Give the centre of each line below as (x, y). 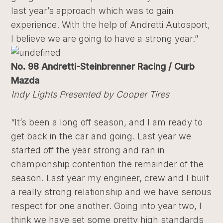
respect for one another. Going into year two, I (107, 206)
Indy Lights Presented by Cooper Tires (90, 94)
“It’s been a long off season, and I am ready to (107, 122)
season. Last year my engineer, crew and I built (110, 178)
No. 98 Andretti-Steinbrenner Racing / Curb (103, 66)
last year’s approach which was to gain (93, 11)
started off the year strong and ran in (88, 150)
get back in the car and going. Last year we (101, 136)
